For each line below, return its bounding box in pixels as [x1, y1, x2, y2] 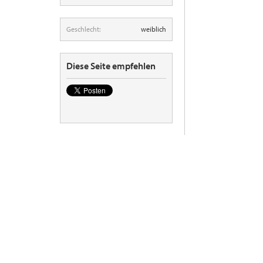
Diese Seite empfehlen [66, 60, 156, 72]
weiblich [141, 25, 166, 33]
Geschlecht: [66, 25, 100, 33]
